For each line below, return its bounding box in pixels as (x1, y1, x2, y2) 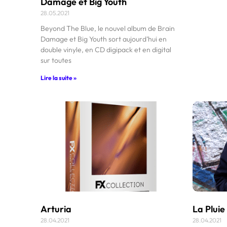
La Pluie (192, 203, 225, 215)
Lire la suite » (41, 73, 77, 82)
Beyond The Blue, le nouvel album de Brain (41, 23, 175, 33)
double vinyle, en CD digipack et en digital (41, 45, 171, 54)
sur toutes (41, 55, 71, 65)
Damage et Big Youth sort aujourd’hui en (41, 34, 167, 44)
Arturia (41, 203, 71, 215)
